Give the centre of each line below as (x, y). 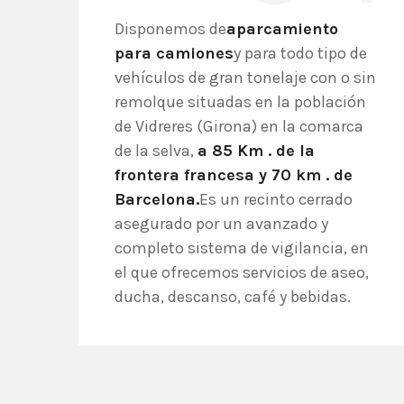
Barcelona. (157, 199)
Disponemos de (170, 29)
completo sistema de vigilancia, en (242, 248)
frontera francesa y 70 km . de (234, 175)
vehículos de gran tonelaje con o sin (245, 78)
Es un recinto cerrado (276, 199)
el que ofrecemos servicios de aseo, (242, 272)
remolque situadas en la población (240, 102)
